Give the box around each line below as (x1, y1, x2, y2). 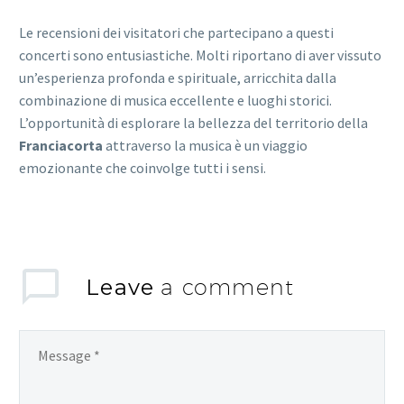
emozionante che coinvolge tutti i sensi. (19, 158, 266, 177)
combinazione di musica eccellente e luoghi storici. (19, 90, 332, 109)
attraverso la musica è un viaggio (103, 135, 308, 154)
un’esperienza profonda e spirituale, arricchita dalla (19, 68, 336, 87)
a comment (161, 273, 295, 299)
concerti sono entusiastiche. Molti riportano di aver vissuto (19, 45, 381, 64)
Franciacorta (19, 135, 103, 154)
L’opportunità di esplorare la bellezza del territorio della (19, 113, 368, 132)
